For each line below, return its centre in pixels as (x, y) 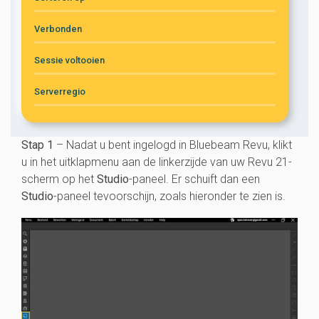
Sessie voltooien (69, 60)
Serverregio (60, 91)
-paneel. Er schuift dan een (194, 179)
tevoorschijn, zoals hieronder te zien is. (188, 196)
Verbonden (58, 29)
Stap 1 (37, 145)
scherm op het (59, 179)
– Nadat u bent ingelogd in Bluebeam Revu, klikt (173, 145)
